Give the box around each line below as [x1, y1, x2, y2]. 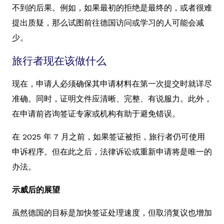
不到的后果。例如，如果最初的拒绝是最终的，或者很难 [12, 2, 212, 12]
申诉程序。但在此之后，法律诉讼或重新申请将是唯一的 [12, 146, 212, 156]
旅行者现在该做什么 [12, 54, 106, 67]
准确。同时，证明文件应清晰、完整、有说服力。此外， [12, 93, 212, 103]
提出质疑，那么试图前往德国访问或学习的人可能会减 [12, 17, 204, 27]
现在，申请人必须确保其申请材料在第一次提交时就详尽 [12, 78, 212, 88]
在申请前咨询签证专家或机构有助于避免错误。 [12, 108, 180, 118]
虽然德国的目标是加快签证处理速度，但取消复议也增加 [12, 207, 212, 217]
